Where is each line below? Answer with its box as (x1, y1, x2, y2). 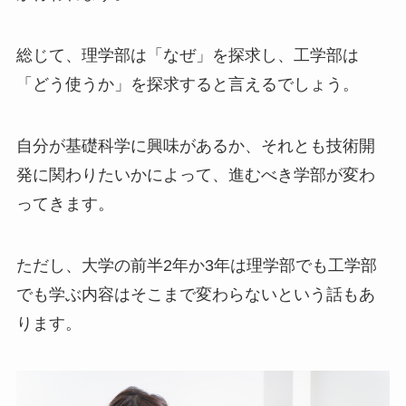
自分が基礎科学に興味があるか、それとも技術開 (15, 136, 375, 155)
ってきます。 (15, 194, 114, 213)
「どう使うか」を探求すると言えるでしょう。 (15, 75, 359, 94)
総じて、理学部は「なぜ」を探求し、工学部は (15, 46, 359, 65)
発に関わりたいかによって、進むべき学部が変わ (15, 165, 375, 184)
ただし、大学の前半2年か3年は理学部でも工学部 (15, 256, 377, 275)
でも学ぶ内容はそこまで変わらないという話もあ (15, 285, 375, 304)
